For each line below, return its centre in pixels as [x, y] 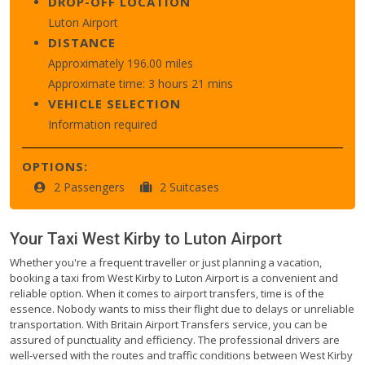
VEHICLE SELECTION [114, 103]
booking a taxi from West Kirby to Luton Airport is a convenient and [174, 277]
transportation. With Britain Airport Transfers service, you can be [169, 324]
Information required [103, 124]
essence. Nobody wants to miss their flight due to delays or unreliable [182, 308]
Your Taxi [46, 238]
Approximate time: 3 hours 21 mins [141, 83]
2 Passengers [91, 187]
